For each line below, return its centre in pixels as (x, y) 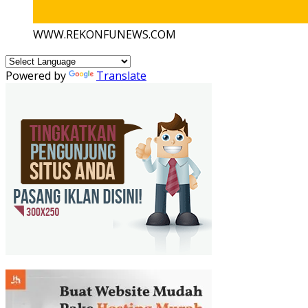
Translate (121, 75)
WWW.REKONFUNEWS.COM (104, 34)
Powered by (37, 75)
